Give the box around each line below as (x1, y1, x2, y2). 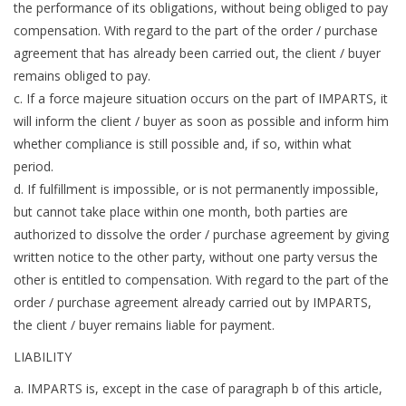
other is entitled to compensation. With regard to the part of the (14, 271, 389, 289)
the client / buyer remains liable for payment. (14, 316, 275, 334)
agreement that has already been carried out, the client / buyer (14, 44, 381, 63)
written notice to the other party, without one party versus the (14, 248, 378, 266)
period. (14, 158, 53, 176)
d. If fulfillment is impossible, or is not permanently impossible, (14, 180, 379, 198)
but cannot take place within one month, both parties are (14, 203, 348, 221)
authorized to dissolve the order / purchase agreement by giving (14, 226, 389, 244)
